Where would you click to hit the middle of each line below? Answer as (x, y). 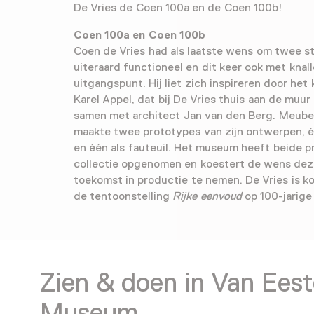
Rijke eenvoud (207, 196)
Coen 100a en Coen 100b (139, 35)
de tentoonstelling (123, 196)
